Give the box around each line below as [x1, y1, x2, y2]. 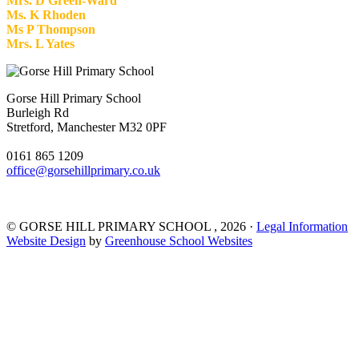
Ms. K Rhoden [6, 8, 86, 22]
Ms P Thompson [6, 22, 95, 37]
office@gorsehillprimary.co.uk [6, 163, 160, 178]
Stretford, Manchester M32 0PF [6, 120, 167, 135]
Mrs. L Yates [6, 37, 75, 51]
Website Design [6, 234, 86, 248]
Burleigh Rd [6, 106, 69, 120]
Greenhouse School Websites [105, 234, 252, 248]
